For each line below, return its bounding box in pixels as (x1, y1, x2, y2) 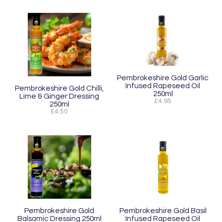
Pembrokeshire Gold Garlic (117, 74, 209, 82)
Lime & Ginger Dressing (19, 92, 99, 101)
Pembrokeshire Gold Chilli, (15, 84, 104, 93)
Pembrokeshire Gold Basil (119, 207, 207, 215)
